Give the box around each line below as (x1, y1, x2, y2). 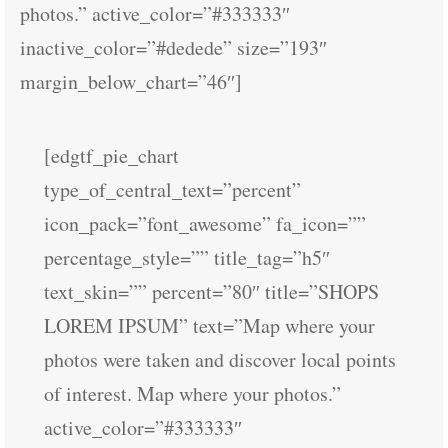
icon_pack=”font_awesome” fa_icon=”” (44, 210, 366, 237)
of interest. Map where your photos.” (44, 380, 341, 407)
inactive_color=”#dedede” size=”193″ (20, 34, 327, 61)
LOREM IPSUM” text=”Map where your (44, 312, 375, 339)
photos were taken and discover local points (44, 346, 396, 373)
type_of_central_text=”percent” (44, 176, 301, 203)
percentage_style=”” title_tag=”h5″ (44, 244, 330, 271)
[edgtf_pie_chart (44, 142, 179, 169)
